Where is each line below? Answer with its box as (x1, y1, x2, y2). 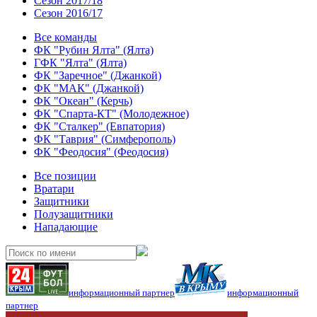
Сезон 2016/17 (34, 7, 103, 19)
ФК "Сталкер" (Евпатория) (34, 120, 165, 132)
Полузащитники (34, 208, 113, 220)
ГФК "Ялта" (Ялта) (34, 57, 127, 69)
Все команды (34, 31, 97, 43)
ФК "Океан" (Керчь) (34, 95, 132, 107)
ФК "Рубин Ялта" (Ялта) (34, 44, 154, 56)
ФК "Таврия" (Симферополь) (34, 133, 175, 145)
